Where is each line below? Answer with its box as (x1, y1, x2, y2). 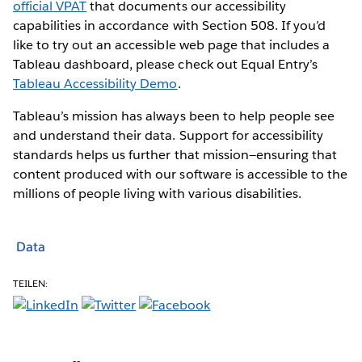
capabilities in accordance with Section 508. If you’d (13, 16, 326, 34)
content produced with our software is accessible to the (13, 165, 348, 183)
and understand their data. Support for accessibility (13, 126, 323, 144)
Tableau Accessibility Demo (13, 74, 178, 92)
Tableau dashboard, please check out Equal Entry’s (13, 55, 318, 73)
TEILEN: (13, 276, 48, 290)
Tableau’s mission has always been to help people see (13, 107, 335, 124)
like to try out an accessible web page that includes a (13, 36, 330, 53)
